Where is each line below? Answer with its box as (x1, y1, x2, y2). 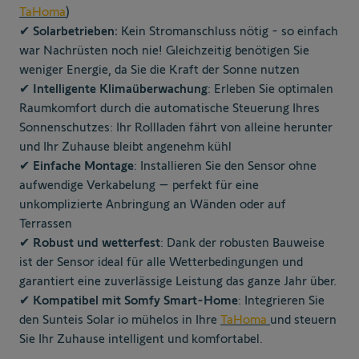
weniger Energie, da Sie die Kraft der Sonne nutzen (19, 63, 300, 77)
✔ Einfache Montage (19, 159, 134, 173)
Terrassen (19, 216, 72, 231)
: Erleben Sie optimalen (208, 82, 333, 96)
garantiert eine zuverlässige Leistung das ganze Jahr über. (19, 274, 337, 288)
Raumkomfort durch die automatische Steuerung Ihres (19, 101, 320, 115)
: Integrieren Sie (238, 293, 325, 308)
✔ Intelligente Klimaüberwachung (19, 82, 208, 96)
